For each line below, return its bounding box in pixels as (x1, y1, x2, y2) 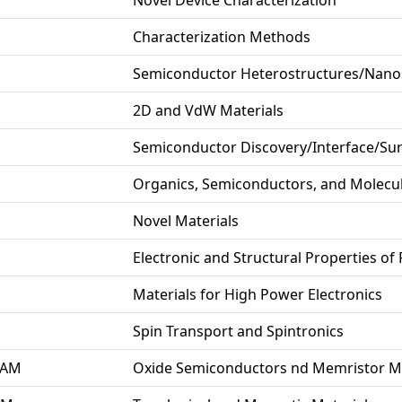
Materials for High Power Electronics (133, 284, 382, 304)
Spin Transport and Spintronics (133, 321, 344, 341)
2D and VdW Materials (133, 100, 284, 120)
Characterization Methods (133, 27, 310, 47)
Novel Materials (133, 211, 239, 231)
